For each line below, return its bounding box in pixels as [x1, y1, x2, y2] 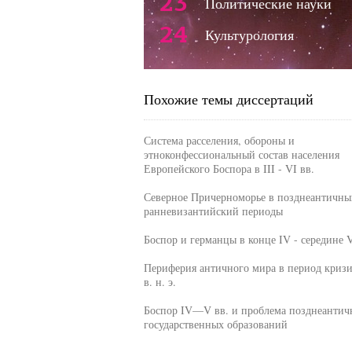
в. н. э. [143, 274, 176, 289]
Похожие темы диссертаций [143, 90, 313, 108]
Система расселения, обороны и [143, 133, 295, 148]
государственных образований [143, 317, 288, 332]
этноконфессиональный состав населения [143, 147, 339, 162]
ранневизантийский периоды [143, 203, 283, 218]
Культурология [204, 25, 294, 44]
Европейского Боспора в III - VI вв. [143, 161, 314, 176]
